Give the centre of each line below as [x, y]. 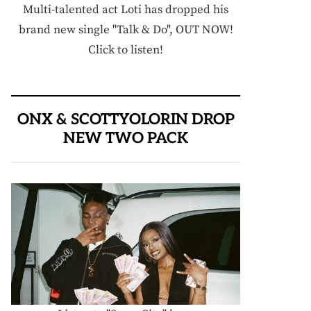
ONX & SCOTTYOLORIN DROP [126, 119]
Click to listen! [126, 50]
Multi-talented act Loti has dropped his [126, 9]
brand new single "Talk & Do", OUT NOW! [126, 30]
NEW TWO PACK [126, 138]
